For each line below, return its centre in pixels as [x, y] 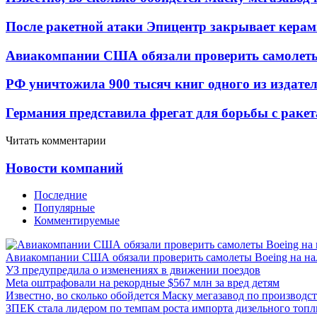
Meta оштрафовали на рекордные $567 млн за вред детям [143, 283]
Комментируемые [77, 221]
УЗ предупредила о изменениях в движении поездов [133, 270]
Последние [60, 195]
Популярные [64, 208]
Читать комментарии [56, 140]
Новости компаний [64, 168]
